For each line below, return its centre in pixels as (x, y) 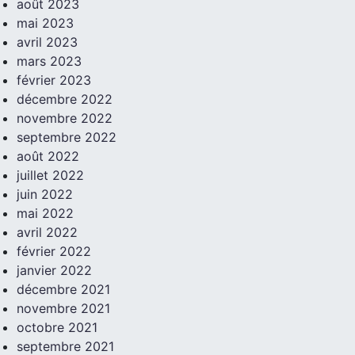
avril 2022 (47, 233)
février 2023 (53, 80)
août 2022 (48, 157)
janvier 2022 (54, 271)
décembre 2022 (64, 99)
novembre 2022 (64, 118)
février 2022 (53, 252)
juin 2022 (44, 195)
